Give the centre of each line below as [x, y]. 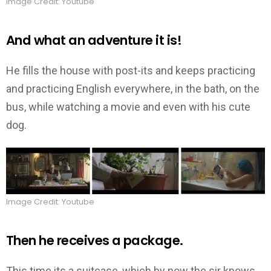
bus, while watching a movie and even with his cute [128, 106]
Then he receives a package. [95, 241]
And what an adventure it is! [94, 41]
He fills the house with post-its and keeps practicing [131, 70]
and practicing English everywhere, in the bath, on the [133, 88]
